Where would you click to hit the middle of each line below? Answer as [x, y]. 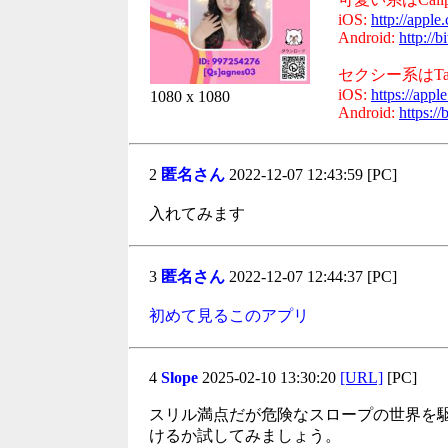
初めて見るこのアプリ [229, 315]
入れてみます [197, 213]
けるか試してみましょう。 [245, 435]
